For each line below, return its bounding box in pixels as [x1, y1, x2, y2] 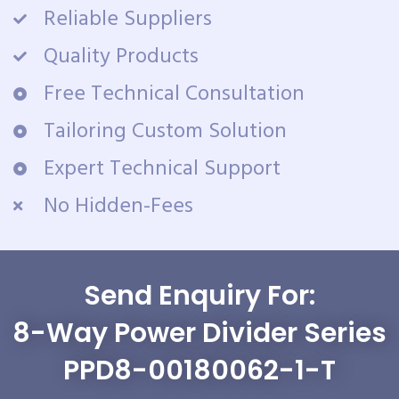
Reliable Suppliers [43, 2, 212, 37]
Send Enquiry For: [84, 276, 315, 314]
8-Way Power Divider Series [12, 313, 387, 352]
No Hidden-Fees [43, 189, 193, 224]
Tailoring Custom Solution [43, 114, 287, 149]
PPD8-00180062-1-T [63, 351, 336, 389]
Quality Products [43, 39, 199, 74]
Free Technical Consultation [43, 77, 305, 111]
